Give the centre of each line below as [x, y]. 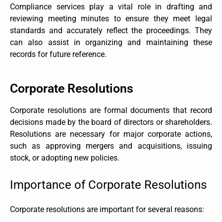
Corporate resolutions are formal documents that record [111, 110]
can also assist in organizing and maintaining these [111, 42]
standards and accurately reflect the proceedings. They [111, 30]
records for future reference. [58, 54]
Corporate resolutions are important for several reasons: [107, 209]
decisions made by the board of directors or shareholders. [111, 122]
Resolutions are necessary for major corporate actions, [111, 134]
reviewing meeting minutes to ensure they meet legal [111, 18]
